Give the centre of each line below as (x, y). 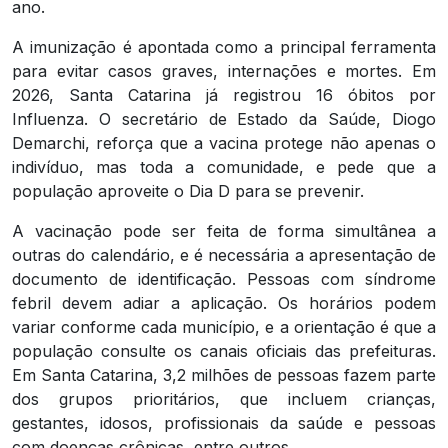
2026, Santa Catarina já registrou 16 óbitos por (224, 95)
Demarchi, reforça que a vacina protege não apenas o (224, 143)
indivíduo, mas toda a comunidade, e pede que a (224, 167)
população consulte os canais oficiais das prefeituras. (224, 351)
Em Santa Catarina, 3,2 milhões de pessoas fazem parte (224, 375)
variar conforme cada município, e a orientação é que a (224, 327)
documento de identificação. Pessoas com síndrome (224, 279)
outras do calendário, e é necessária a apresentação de (224, 255)
